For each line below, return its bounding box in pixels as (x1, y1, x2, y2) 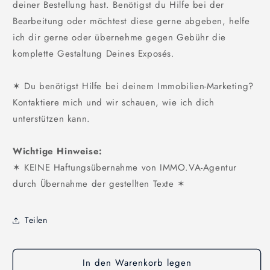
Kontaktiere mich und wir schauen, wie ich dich (13, 95, 215, 109)
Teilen (25, 214, 48, 227)
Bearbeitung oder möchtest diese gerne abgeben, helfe (13, 14, 250, 28)
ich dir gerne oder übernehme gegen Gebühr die (13, 30, 227, 44)
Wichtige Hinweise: (13, 144, 102, 158)
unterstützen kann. (13, 111, 90, 125)
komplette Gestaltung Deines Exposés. (13, 46, 175, 60)
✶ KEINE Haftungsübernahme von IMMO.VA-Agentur (13, 160, 237, 174)
